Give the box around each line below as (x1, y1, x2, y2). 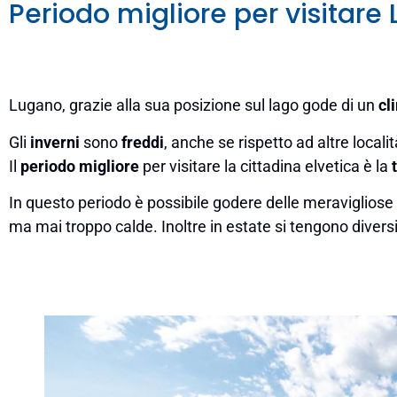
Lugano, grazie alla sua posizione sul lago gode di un (9, 96, 378, 115)
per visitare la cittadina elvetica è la (139, 156, 392, 175)
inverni (30, 132, 83, 152)
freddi (121, 132, 164, 152)
